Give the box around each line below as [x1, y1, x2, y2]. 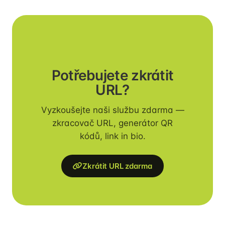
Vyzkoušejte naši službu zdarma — [41, 104, 184, 115]
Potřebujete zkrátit [51, 66, 174, 84]
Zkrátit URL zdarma [82, 161, 152, 171]
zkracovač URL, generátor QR [52, 118, 173, 128]
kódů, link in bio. [79, 131, 146, 141]
